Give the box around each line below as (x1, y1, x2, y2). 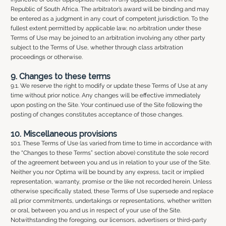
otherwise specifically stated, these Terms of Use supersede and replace (10, 187, 213, 195)
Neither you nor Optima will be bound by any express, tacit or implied (10, 168, 204, 176)
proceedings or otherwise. (10, 53, 83, 61)
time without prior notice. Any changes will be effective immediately (10, 91, 201, 99)
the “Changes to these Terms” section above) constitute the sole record (10, 149, 208, 156)
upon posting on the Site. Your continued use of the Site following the (10, 101, 202, 108)
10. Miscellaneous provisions (10, 129, 117, 139)
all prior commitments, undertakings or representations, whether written (10, 197, 211, 204)
